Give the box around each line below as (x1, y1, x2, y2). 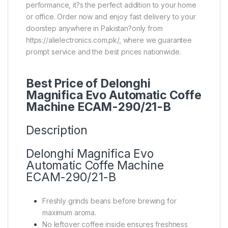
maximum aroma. (42, 208, 97, 217)
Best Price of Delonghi (26, 76, 151, 91)
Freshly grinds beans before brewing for (42, 196, 177, 205)
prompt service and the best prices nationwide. (26, 47, 181, 56)
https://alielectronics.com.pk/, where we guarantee (26, 35, 192, 44)
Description (26, 123, 88, 137)
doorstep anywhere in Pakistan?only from (26, 23, 163, 33)
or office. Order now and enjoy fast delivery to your (26, 12, 196, 21)
